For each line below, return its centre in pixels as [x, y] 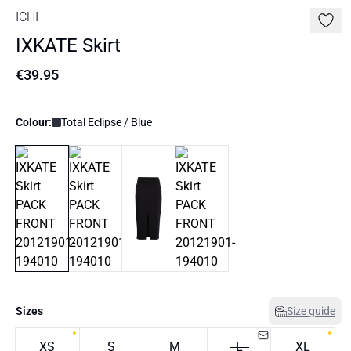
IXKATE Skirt [68, 45]
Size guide [311, 311]
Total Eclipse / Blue [107, 122]
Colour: [34, 122]
